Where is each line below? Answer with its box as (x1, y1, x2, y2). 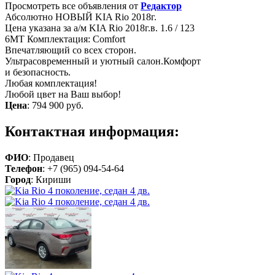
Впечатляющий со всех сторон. (5, 45, 136, 55)
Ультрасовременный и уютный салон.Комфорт (5, 56, 201, 66)
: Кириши (31, 174, 71, 185)
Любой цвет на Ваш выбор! (5, 89, 121, 99)
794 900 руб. (32, 100, 83, 110)
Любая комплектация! (5, 78, 97, 88)
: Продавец (28, 152, 74, 163)
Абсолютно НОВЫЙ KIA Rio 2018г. (5, 12, 157, 22)
